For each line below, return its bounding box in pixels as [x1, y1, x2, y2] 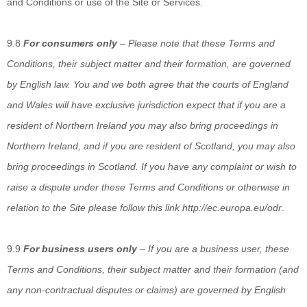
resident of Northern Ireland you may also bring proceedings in [7, 120, 278, 131]
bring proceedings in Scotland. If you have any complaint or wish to [7, 161, 297, 172]
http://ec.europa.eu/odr [182, 202, 282, 213]
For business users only [23, 243, 137, 254]
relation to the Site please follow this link [7, 202, 180, 213]
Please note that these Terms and [128, 38, 275, 49]
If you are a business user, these [148, 243, 289, 254]
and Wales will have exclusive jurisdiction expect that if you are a [7, 99, 286, 110]
